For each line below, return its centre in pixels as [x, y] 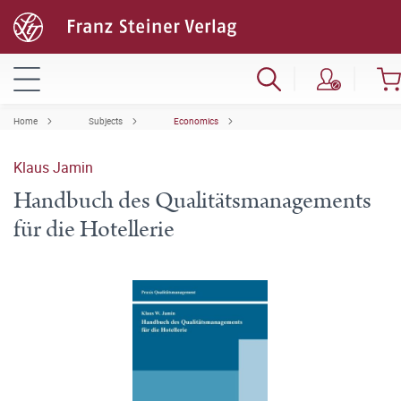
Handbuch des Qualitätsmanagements [192, 201]
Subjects [106, 121]
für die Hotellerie [94, 230]
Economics [196, 121]
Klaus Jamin [53, 167]
